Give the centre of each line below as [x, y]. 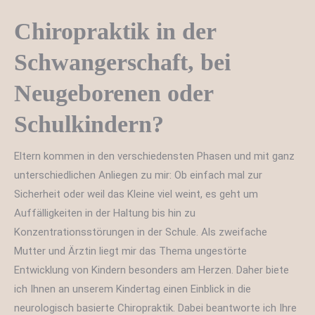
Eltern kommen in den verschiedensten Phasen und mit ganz [154, 156]
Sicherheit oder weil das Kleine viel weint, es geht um [136, 194]
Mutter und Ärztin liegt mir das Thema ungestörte [130, 251]
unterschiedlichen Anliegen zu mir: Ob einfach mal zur [138, 175]
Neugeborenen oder [114, 94]
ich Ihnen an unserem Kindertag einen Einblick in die [133, 289]
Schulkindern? [89, 124]
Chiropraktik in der [115, 32]
